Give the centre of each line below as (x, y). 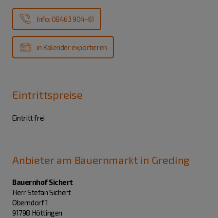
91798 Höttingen (37, 212)
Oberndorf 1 (30, 202)
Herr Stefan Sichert (42, 192)
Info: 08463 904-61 (65, 19)
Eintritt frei (28, 118)
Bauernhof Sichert (43, 182)
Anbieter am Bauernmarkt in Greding (101, 159)
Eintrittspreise (47, 94)
